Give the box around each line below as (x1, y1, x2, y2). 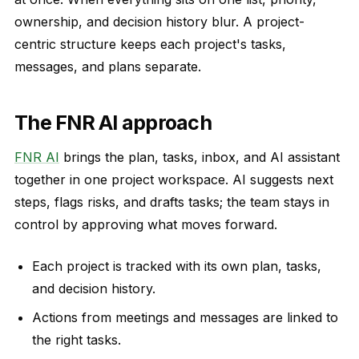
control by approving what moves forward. (14, 216, 277, 232)
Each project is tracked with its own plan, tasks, (32, 258, 321, 274)
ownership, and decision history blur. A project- (14, 14, 305, 30)
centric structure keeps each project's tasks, (14, 36, 286, 52)
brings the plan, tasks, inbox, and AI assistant (59, 149, 340, 165)
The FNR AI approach (14, 111, 212, 135)
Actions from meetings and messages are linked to (32, 309, 338, 325)
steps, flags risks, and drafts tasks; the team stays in (14, 194, 329, 210)
